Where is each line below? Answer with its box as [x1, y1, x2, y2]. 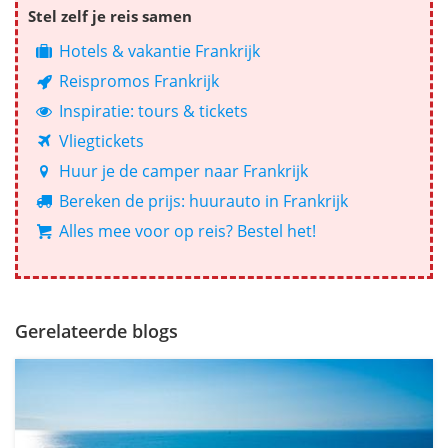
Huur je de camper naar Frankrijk [55, 160, 309, 183]
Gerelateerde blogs [15, 319, 178, 344]
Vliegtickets [55, 130, 145, 153]
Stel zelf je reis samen [28, 6, 192, 27]
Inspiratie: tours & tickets [55, 100, 249, 123]
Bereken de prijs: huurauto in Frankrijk [55, 190, 349, 213]
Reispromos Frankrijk [55, 70, 220, 93]
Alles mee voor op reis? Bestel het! [55, 220, 317, 243]
